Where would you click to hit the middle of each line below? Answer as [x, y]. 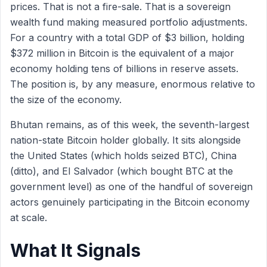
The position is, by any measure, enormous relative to [133, 84]
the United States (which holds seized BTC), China [123, 156]
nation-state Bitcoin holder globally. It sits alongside [125, 140]
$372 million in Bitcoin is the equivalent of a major [122, 53]
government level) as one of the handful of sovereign [131, 187]
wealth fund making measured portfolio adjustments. [129, 22]
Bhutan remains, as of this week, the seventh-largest [130, 125]
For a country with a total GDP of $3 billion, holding [127, 38]
